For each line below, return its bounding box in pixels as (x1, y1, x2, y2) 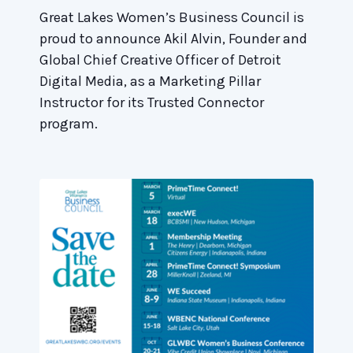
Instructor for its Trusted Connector (39, 93, 264, 111)
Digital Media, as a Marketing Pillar (39, 72, 261, 90)
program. (39, 114, 98, 132)
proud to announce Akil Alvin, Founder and (39, 29, 307, 47)
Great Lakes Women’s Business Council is (39, 8, 304, 26)
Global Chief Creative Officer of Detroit (39, 50, 281, 69)
